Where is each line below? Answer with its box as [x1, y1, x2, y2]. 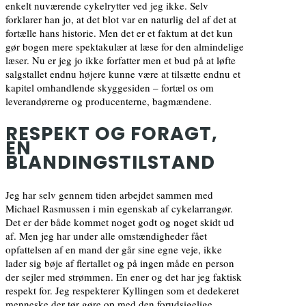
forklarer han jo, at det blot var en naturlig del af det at [5, 12, 236, 26]
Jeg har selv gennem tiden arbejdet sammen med [5, 187, 213, 201]
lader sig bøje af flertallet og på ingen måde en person [5, 255, 234, 270]
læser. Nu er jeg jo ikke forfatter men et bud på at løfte [5, 53, 236, 67]
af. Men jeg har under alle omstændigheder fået [5, 228, 207, 242]
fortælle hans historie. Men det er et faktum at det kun [5, 25, 233, 40]
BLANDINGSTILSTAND [5, 149, 215, 175]
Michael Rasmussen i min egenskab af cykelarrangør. [5, 201, 233, 215]
